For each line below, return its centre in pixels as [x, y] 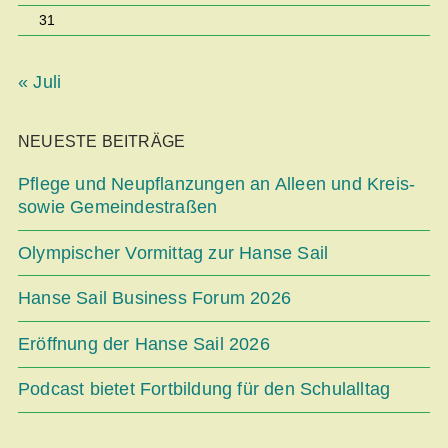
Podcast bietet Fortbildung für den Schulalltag [204, 389]
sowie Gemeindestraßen [118, 207]
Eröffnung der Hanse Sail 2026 [144, 343]
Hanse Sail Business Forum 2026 [154, 298]
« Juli [40, 82]
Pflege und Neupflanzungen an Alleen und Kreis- [217, 184]
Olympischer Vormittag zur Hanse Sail [173, 252]
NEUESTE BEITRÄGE [102, 142]
